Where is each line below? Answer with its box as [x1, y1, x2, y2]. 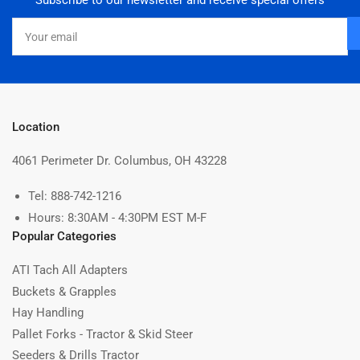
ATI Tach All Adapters [12, 263, 128, 278]
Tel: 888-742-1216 [28, 189, 121, 204]
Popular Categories [12, 229, 117, 244]
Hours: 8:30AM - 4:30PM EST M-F [28, 210, 207, 225]
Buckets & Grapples [12, 284, 117, 299]
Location [12, 120, 59, 135]
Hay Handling [12, 305, 84, 321]
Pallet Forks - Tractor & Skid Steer [12, 326, 193, 342]
